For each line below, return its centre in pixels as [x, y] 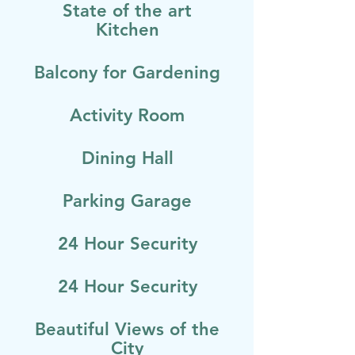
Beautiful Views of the [127, 329]
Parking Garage [127, 201]
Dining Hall [127, 158]
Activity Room [127, 115]
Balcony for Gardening [127, 73]
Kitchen [127, 30]
